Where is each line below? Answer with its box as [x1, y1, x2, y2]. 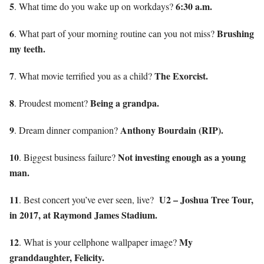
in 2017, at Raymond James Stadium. [9, 207, 157, 222]
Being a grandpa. [90, 95, 162, 110]
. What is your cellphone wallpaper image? [19, 235, 179, 248]
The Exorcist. [154, 68, 208, 82]
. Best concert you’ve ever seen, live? [19, 193, 159, 206]
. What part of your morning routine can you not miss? [14, 27, 217, 39]
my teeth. [9, 41, 45, 55]
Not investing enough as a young [118, 150, 246, 164]
